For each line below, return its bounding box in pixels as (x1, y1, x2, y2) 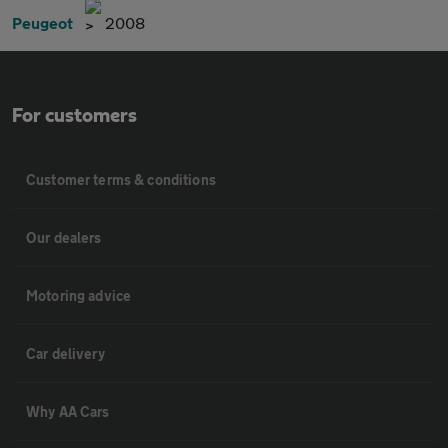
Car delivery (26, 344, 105, 362)
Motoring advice (26, 286, 132, 304)
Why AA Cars (26, 402, 110, 420)
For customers (12, 105, 137, 126)
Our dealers (26, 228, 102, 246)
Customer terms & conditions (26, 170, 216, 188)
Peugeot (12, 12, 73, 32)
